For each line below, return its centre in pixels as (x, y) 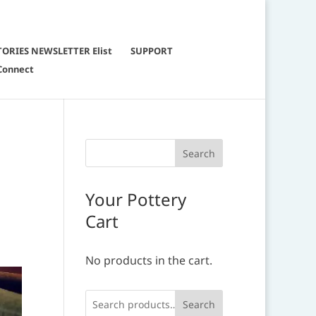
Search (199, 304)
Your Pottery (135, 199)
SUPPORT (152, 51)
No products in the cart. (148, 260)
